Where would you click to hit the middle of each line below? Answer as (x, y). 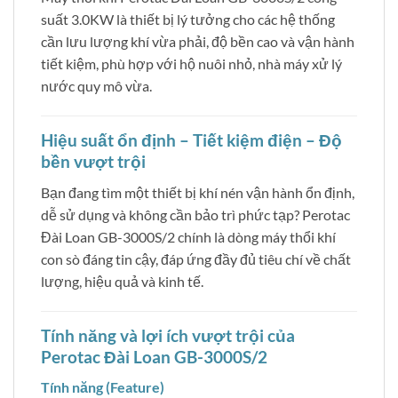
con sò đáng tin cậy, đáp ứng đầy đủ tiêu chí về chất (196, 259)
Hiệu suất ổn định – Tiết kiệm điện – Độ (191, 140)
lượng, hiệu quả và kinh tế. (122, 281)
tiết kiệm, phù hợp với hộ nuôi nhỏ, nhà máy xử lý (191, 64)
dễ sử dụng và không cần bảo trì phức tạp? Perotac (195, 214)
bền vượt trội (93, 162)
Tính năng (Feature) (103, 387)
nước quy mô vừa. (96, 86)
